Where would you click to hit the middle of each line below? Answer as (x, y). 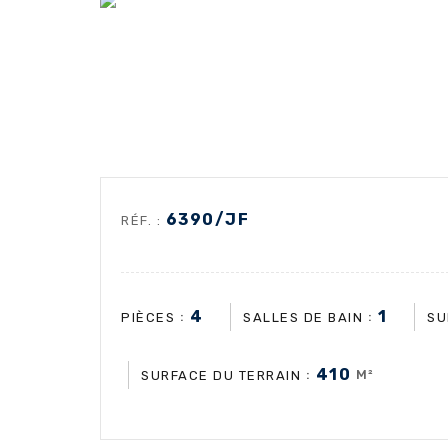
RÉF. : (143, 220)
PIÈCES (148, 317)
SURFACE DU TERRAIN (221, 375)
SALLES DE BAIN (303, 317)
